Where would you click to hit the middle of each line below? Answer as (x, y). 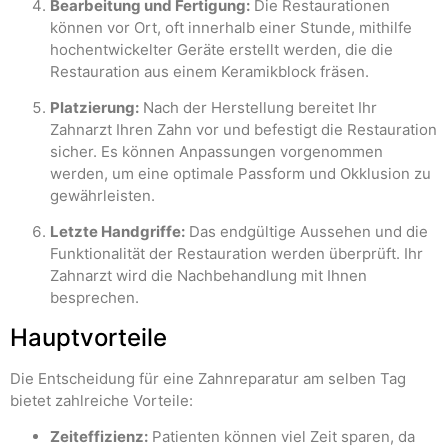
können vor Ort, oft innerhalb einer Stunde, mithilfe (231, 27)
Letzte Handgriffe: (117, 232)
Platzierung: (94, 107)
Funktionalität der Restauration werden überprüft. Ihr (236, 254)
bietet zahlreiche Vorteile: (101, 400)
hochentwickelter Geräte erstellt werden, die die (221, 49)
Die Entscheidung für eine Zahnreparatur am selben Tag (208, 378)
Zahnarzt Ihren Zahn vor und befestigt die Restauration (243, 129)
